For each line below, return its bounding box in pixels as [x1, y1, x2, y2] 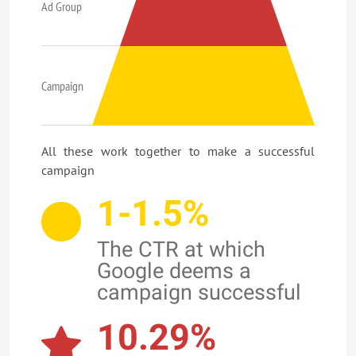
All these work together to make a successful [41, 143, 315, 159]
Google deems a [97, 258, 251, 284]
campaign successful [97, 280, 301, 305]
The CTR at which [97, 237, 265, 262]
